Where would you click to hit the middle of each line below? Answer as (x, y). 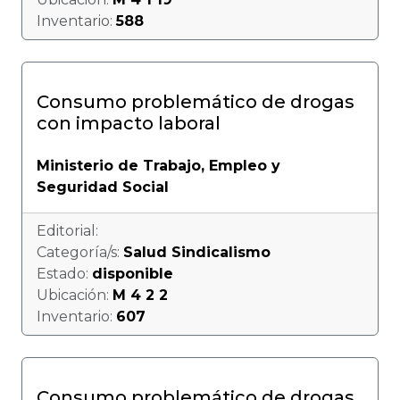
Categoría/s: (80, 252)
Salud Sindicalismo (197, 252)
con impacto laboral (129, 123)
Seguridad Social (103, 187)
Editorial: (67, 231)
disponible (133, 274)
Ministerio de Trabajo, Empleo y (158, 166)
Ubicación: (75, 295)
